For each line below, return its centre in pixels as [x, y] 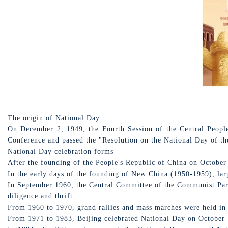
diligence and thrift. [41, 196]
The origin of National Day [54, 118]
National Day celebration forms [61, 151]
